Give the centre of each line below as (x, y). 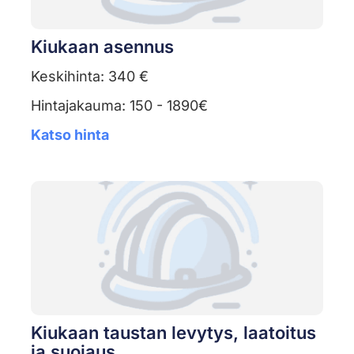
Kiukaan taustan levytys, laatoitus (173, 333)
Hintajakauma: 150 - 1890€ (119, 106)
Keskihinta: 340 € (89, 77)
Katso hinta (70, 135)
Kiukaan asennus (102, 47)
